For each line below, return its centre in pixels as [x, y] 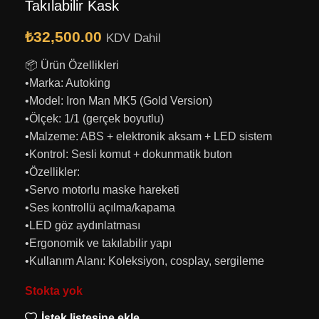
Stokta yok [54, 291]
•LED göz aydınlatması [83, 225]
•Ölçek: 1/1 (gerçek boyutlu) [94, 118]
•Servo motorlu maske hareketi [102, 189]
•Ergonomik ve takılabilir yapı [98, 243]
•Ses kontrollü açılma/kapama [100, 207]
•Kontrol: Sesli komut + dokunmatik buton [129, 154]
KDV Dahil [134, 38]
